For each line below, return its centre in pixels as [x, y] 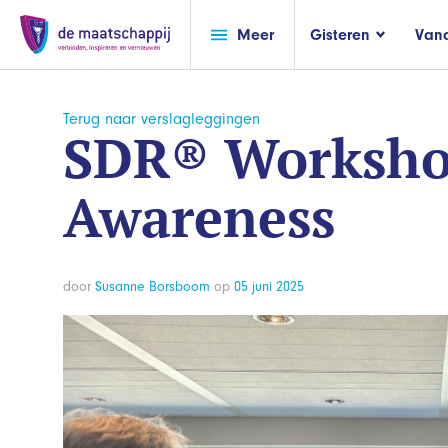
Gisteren [340, 34]
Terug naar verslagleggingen [161, 119]
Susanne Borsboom [152, 287]
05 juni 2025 [269, 287]
